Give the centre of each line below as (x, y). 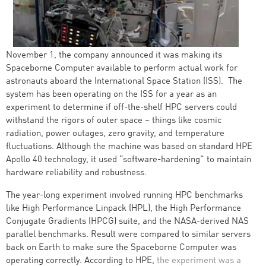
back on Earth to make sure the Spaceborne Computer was (121, 248)
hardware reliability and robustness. (76, 173)
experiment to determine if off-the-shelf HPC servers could (121, 108)
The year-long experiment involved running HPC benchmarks (124, 196)
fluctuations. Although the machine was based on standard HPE (129, 147)
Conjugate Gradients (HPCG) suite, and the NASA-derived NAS (127, 222)
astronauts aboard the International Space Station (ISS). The (124, 82)
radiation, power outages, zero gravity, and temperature (115, 134)
